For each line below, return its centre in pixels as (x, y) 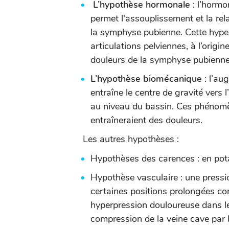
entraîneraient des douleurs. (146, 120)
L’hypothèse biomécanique (146, 79)
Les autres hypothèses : (128, 139)
